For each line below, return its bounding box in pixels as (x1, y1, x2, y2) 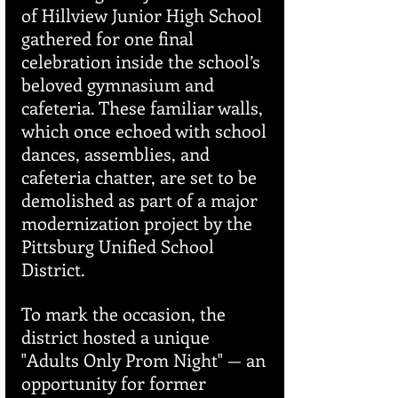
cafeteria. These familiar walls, (21, 95, 267, 120)
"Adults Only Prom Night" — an (21, 347, 270, 372)
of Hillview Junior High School (21, 3, 267, 28)
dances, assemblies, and (21, 141, 214, 166)
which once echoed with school (21, 118, 271, 143)
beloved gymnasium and (21, 72, 219, 97)
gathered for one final (21, 26, 198, 51)
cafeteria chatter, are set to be (21, 164, 261, 189)
